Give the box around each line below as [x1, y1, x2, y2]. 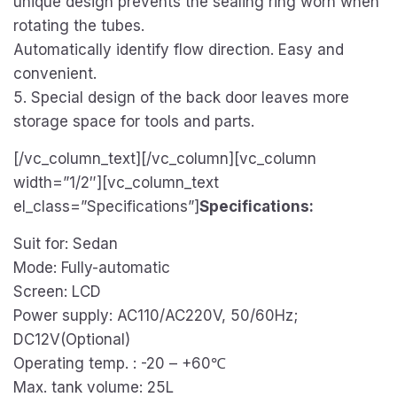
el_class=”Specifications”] [13, 198, 199, 215]
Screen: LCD [13, 283, 101, 300]
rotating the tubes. [13, 17, 144, 35]
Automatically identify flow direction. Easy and [13, 41, 344, 58]
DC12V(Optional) [13, 331, 130, 348]
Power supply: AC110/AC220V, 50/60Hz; [13, 307, 298, 324]
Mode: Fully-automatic [13, 259, 170, 276]
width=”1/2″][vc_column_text [13, 174, 219, 191]
